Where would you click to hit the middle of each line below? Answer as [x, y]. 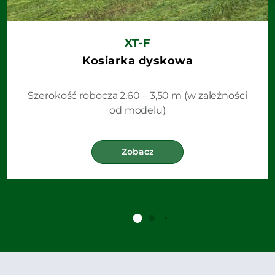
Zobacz [137, 151]
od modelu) [137, 110]
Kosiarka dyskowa [137, 60]
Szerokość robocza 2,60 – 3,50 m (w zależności [137, 95]
